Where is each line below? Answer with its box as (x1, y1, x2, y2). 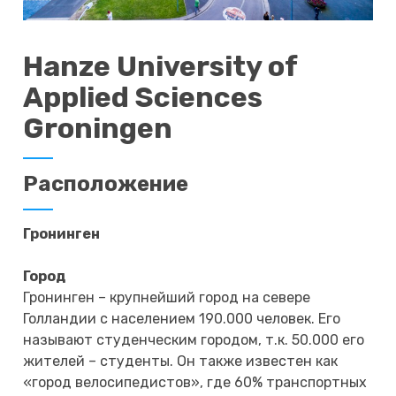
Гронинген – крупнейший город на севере (23, 288, 311, 306)
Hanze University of (23, 49, 298, 83)
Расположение (23, 171, 189, 196)
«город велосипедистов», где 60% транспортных (23, 373, 368, 391)
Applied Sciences (23, 80, 263, 114)
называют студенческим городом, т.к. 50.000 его (23, 331, 365, 348)
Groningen (23, 110, 173, 145)
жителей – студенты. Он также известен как (23, 352, 339, 369)
